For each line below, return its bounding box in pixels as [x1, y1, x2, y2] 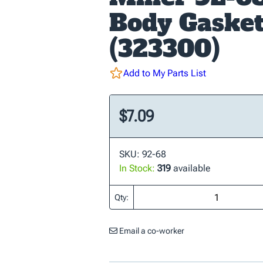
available [171, 163, 210, 174]
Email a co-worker [117, 226, 184, 235]
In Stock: [119, 163, 155, 174]
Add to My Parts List [123, 68, 206, 79]
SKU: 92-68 [119, 149, 166, 160]
